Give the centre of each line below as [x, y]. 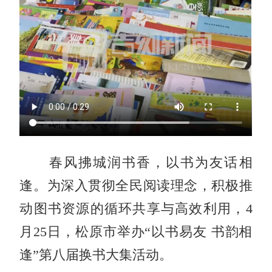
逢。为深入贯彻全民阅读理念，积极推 [136, 185]
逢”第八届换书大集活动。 [96, 255]
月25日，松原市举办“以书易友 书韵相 [136, 232]
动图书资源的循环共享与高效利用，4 [136, 209]
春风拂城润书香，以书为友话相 [136, 162]
